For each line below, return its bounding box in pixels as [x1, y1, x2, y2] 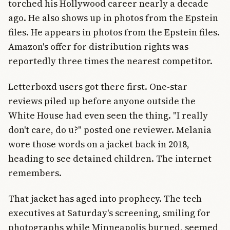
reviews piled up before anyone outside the [8, 94, 196, 107]
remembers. [8, 166, 62, 179]
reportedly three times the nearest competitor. [8, 54, 213, 67]
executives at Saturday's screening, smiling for [8, 206, 210, 220]
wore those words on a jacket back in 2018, [8, 138, 189, 150]
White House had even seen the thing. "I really [8, 109, 208, 122]
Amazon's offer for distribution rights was [8, 40, 188, 53]
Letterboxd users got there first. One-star [8, 80, 187, 93]
